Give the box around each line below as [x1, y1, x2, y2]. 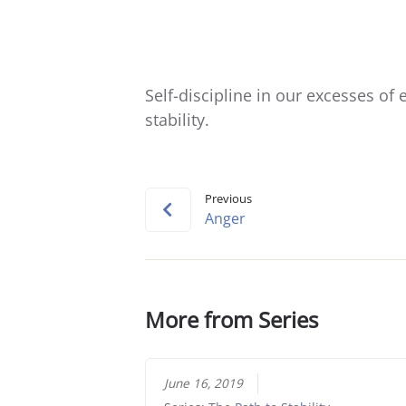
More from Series [144, 304, 318, 334]
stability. [144, 108, 209, 130]
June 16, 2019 [164, 375, 244, 392]
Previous [204, 189, 252, 207]
